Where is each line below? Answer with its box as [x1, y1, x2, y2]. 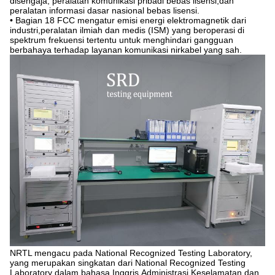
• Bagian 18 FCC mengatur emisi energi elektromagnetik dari [10, 15, 246, 26]
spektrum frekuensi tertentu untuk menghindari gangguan [10, 35, 233, 45]
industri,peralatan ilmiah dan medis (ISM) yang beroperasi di [10, 25, 244, 36]
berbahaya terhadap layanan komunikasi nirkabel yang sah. [10, 45, 242, 55]
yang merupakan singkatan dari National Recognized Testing [10, 258, 246, 268]
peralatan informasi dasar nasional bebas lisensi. [10, 6, 199, 16]
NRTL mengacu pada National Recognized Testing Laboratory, [10, 248, 252, 258]
